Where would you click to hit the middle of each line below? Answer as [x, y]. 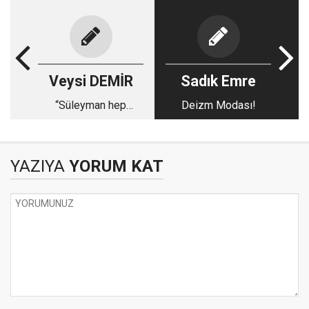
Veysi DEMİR [91, 81]
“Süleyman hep [91, 105]
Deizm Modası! [218, 105]
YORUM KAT [114, 166]
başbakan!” [91, 122]
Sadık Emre [218, 81]
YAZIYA [38, 166]
